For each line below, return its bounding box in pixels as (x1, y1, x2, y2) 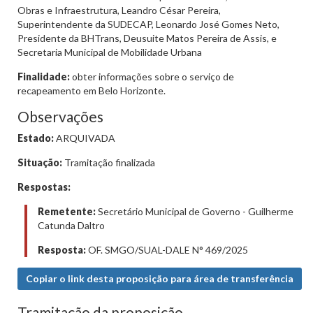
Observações (17, 108, 103, 125)
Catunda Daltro (38, 219, 105, 231)
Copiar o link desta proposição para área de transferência (26, 272, 293, 284)
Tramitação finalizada (62, 156, 155, 168)
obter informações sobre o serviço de (70, 71, 234, 82)
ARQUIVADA (54, 132, 115, 144)
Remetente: (38, 205, 96, 217)
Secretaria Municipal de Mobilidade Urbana (17, 46, 202, 58)
